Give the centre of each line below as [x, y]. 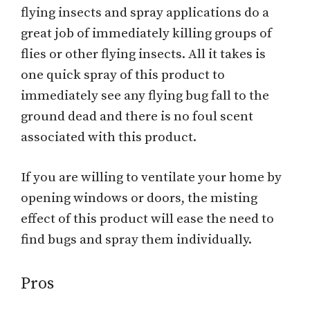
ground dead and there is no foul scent [137, 116]
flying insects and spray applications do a [145, 12]
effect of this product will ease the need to [147, 219]
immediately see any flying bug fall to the [145, 95]
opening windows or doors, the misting [139, 199]
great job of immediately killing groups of [146, 33]
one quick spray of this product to [123, 75]
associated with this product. [109, 137]
